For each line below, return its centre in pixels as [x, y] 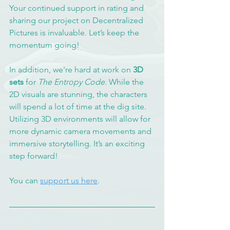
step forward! [34, 156]
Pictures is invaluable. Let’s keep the [75, 33]
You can [25, 180]
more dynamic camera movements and [81, 131]
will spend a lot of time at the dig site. [79, 107]
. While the [125, 82]
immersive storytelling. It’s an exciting [78, 143]
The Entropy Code [71, 82]
